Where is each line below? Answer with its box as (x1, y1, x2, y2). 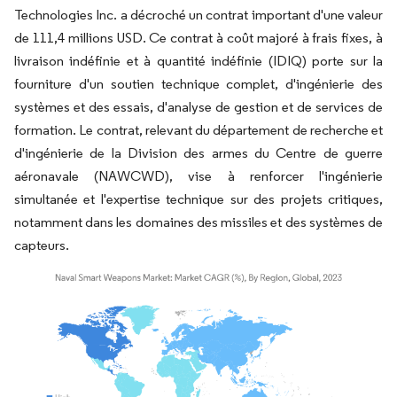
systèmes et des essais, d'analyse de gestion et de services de (14, 98, 383, 116)
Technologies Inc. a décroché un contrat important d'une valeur (14, 6, 383, 24)
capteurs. (14, 237, 69, 254)
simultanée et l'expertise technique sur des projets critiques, (14, 191, 383, 208)
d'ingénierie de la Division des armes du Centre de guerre (14, 144, 383, 162)
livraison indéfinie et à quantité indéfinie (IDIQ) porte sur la (14, 52, 383, 70)
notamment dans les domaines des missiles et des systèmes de (14, 214, 383, 231)
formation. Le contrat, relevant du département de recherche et (14, 121, 383, 139)
